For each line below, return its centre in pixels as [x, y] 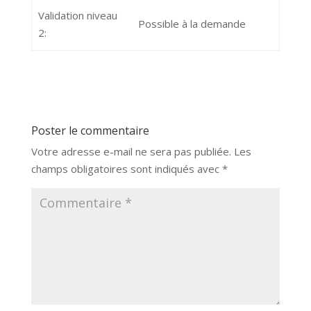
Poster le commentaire [90, 131]
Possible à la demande [192, 24]
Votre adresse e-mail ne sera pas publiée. [131, 151]
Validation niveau [77, 15]
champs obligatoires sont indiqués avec [126, 169]
